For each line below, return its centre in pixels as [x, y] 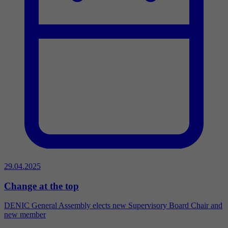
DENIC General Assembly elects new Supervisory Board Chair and [113, 206]
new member [25, 215]
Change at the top [41, 186]
